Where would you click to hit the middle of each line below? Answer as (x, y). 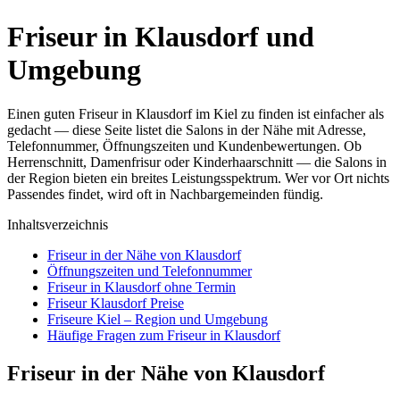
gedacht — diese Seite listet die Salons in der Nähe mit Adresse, (187, 129)
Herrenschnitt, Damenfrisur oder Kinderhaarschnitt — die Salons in (197, 162)
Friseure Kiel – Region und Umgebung (158, 319)
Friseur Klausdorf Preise (116, 303)
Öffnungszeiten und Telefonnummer (150, 271)
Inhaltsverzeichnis (58, 224)
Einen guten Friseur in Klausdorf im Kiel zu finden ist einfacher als (196, 113)
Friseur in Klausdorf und (161, 37)
